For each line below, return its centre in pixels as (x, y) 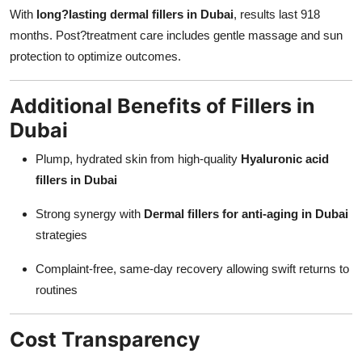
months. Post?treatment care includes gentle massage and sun (176, 35)
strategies (61, 234)
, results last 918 (277, 14)
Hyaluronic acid (285, 158)
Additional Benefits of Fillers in (162, 105)
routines (57, 289)
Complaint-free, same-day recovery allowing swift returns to (192, 268)
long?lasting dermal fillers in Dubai (135, 14)
